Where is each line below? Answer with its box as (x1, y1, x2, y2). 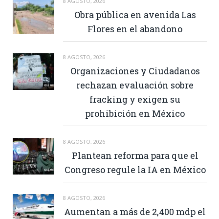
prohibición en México (85, 108, 185, 120)
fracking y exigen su (89, 93, 180, 106)
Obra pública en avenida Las (74, 9, 196, 21)
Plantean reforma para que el (71, 150, 198, 162)
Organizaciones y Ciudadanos (70, 65, 200, 77)
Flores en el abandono (88, 23, 182, 35)
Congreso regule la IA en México (64, 164, 206, 176)
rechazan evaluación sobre (76, 79, 194, 91)
